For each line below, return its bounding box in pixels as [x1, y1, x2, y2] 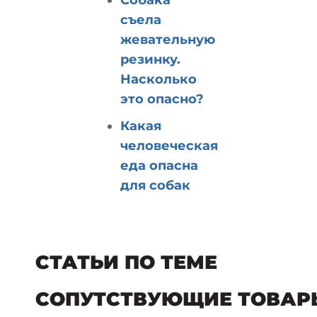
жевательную [120, 31, 215, 47]
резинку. [120, 51, 180, 67]
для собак [120, 177, 190, 193]
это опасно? [120, 91, 204, 107]
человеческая [120, 137, 218, 154]
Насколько [120, 71, 197, 87]
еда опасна [120, 157, 198, 173]
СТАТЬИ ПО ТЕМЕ [35, 250, 217, 274]
